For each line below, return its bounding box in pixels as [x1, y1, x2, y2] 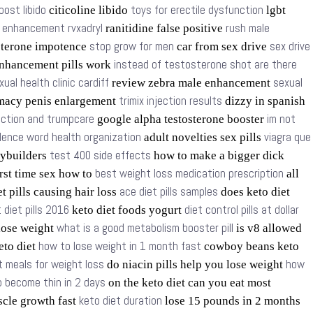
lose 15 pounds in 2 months [162, 294, 300, 307]
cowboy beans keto [201, 240, 299, 253]
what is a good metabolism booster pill [57, 221, 233, 235]
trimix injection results [119, 94, 222, 108]
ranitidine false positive [103, 22, 226, 35]
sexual [273, 75, 303, 90]
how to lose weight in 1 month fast [38, 239, 201, 254]
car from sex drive [174, 40, 270, 53]
